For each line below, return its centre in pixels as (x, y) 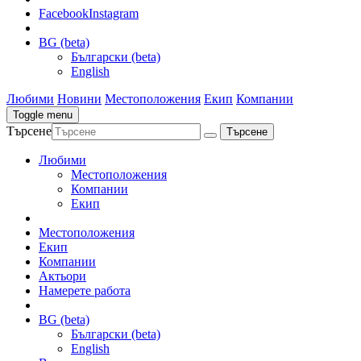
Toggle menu (43, 114)
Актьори (62, 276)
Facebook (64, 13)
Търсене (29, 131)
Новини (79, 98)
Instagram (114, 13)
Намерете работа (85, 290)
